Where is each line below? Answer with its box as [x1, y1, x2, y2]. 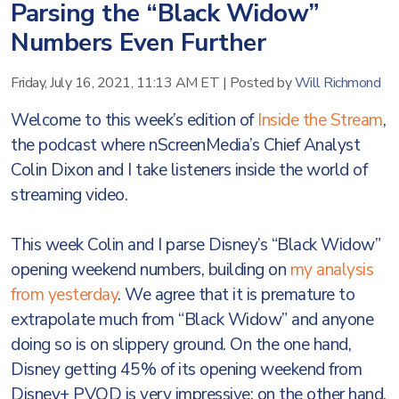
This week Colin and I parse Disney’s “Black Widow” [11, 233, 380, 256]
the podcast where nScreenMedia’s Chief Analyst [11, 134, 360, 157]
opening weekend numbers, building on [11, 258, 290, 281]
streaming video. [11, 183, 127, 207]
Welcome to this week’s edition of [11, 109, 257, 132]
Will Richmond [294, 73, 380, 93]
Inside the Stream [257, 109, 383, 132]
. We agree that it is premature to [118, 283, 354, 306]
